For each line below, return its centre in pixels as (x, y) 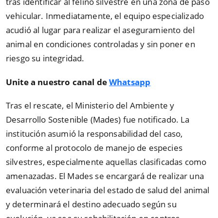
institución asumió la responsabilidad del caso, (94, 134)
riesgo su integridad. (45, 58)
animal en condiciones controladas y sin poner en (100, 44)
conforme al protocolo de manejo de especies (94, 148)
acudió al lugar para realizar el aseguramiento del (100, 30)
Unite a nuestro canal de (58, 82)
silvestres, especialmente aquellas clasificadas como (106, 162)
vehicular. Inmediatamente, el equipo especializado (105, 16)
